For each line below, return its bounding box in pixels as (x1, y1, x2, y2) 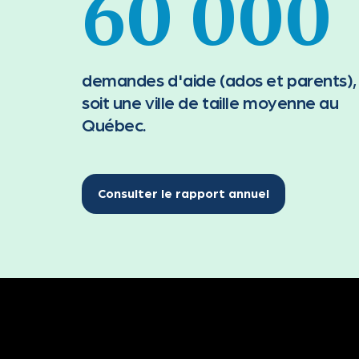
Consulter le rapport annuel (98, 185, 269, 200)
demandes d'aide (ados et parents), (82, 68, 357, 90)
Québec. (82, 113, 147, 135)
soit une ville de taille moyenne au (82, 91, 339, 112)
